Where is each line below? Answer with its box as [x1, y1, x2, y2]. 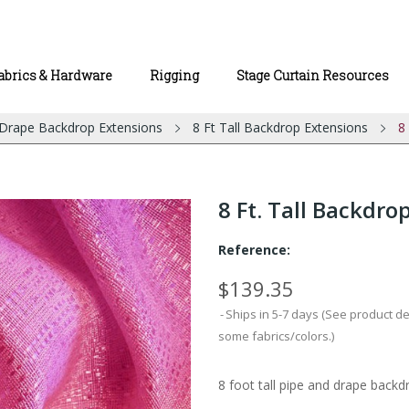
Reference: [218, 241, 290, 258]
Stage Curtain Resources [236, 67, 389, 84]
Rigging [150, 67, 199, 84]
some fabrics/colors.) [218, 328, 334, 344]
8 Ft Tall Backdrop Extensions [192, 119, 368, 136]
